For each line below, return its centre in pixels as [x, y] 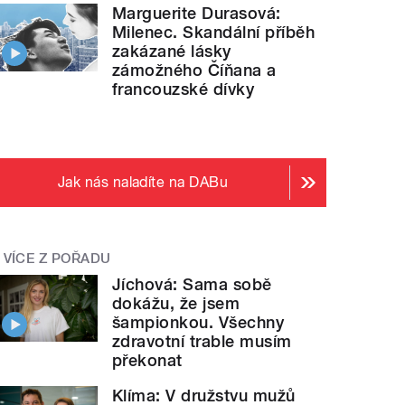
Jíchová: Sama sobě [192, 284]
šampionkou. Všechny [198, 322]
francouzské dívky [184, 89]
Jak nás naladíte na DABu [143, 183]
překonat [147, 360]
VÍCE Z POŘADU [57, 259]
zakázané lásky [172, 52]
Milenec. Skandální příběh [214, 33]
